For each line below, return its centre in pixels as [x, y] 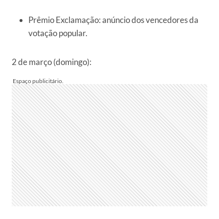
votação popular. [58, 33]
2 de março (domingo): [52, 62]
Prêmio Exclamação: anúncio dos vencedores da [113, 20]
